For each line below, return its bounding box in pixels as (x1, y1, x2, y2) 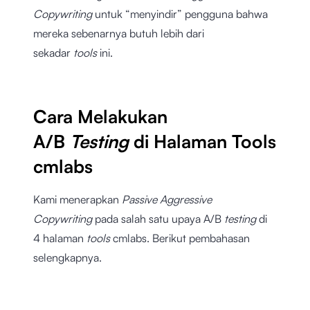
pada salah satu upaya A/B (95, 212, 224, 226)
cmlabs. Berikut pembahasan (113, 231, 250, 246)
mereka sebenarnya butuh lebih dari (33, 26, 204, 41)
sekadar (33, 46, 73, 60)
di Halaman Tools (134, 130, 276, 153)
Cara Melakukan (33, 105, 167, 128)
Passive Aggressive (122, 192, 212, 207)
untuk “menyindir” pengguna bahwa (95, 7, 268, 21)
